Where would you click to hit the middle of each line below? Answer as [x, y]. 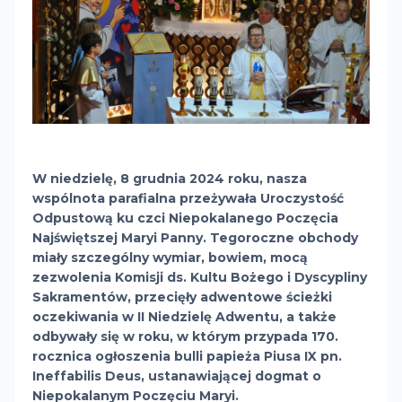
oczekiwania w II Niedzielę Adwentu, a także [184, 316]
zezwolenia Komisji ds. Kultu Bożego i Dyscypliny [200, 277]
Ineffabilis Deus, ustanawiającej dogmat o [177, 376]
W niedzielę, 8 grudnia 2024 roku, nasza [170, 178]
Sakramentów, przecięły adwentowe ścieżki [182, 297]
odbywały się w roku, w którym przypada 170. [185, 336]
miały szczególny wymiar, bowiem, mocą [170, 257]
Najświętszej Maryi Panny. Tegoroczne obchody [195, 237]
